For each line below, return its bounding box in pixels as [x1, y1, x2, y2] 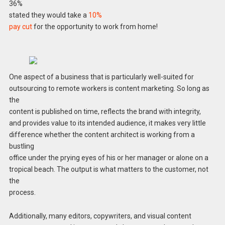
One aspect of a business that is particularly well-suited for [9, 72, 194, 81]
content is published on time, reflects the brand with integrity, [9, 107, 201, 116]
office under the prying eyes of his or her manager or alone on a [9, 153, 208, 162]
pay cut [9, 22, 32, 31]
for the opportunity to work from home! [32, 22, 158, 31]
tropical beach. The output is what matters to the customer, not [9, 165, 208, 173]
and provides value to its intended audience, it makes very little [9, 119, 206, 127]
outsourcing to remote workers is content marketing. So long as [9, 84, 209, 92]
